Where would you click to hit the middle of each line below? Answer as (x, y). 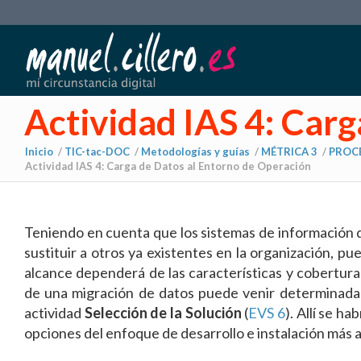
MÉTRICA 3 (289, 151)
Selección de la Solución (163, 313)
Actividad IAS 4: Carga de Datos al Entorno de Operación (168, 166)
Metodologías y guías (195, 151)
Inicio (39, 151)
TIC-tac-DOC (97, 151)
